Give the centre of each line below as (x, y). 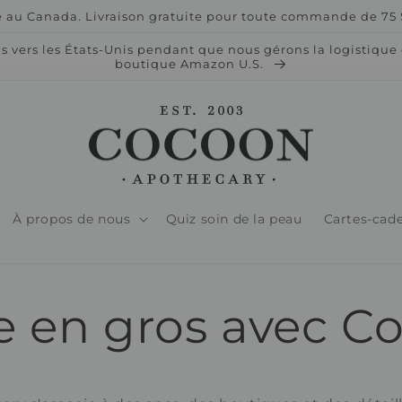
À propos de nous (71, 219)
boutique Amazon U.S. (191, 64)
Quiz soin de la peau (234, 219)
